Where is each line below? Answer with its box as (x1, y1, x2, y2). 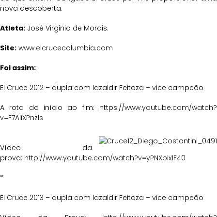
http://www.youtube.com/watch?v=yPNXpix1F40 (24, 153, 186, 163)
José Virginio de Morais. (25, 23, 108, 33)
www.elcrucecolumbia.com (18, 43, 113, 53)
